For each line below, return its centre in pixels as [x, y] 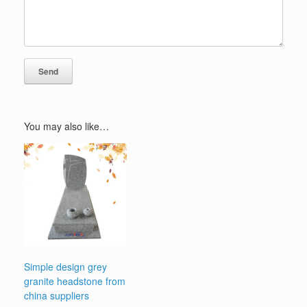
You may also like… [66, 126]
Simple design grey [65, 267]
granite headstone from [75, 281]
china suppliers [57, 296]
